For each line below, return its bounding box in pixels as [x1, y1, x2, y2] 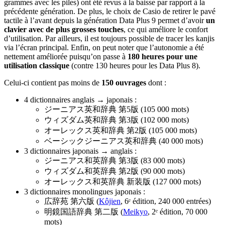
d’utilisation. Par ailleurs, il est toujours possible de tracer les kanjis [4, 34, 214, 43]
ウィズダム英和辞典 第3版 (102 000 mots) [44, 116, 189, 125]
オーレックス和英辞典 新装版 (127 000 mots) [44, 177, 201, 186]
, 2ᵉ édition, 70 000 [148, 207, 207, 216]
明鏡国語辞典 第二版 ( [44, 207, 123, 216]
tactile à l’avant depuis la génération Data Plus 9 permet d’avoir [4, 16, 206, 25]
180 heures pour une [128, 52, 197, 61]
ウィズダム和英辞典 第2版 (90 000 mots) [44, 167, 185, 176]
